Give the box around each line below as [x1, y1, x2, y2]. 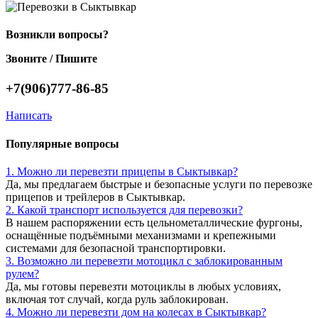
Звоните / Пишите [6, 53, 97, 65]
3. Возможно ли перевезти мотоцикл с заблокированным [6, 254, 283, 267]
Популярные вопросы [6, 137, 119, 150]
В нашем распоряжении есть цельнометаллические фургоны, [6, 216, 302, 229]
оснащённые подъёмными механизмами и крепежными [6, 229, 276, 241]
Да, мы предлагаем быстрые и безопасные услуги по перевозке [6, 177, 312, 190]
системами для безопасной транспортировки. [6, 241, 226, 254]
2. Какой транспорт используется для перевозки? [6, 203, 243, 216]
